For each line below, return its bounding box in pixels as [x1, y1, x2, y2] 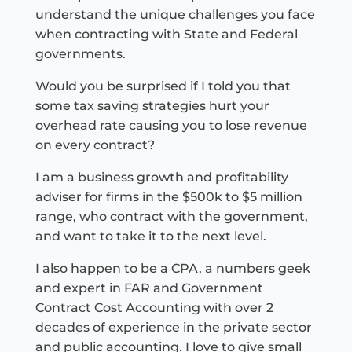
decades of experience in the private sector [35, 320, 312, 335]
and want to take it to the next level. [35, 229, 266, 244]
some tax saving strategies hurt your [35, 98, 269, 114]
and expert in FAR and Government [35, 280, 263, 296]
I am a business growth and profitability [35, 170, 288, 185]
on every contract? [35, 137, 155, 153]
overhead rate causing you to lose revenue [35, 118, 307, 134]
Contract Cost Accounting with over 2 [35, 300, 273, 316]
